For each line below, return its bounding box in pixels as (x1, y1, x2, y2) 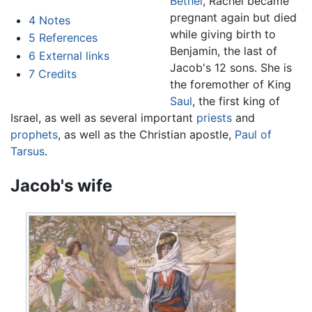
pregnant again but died (170, 10, 297, 24)
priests (196, 110, 232, 125)
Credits (38, 66, 77, 81)
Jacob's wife (10, 175, 112, 196)
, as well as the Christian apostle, (58, 127, 235, 141)
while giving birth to (170, 26, 276, 41)
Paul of (235, 127, 272, 141)
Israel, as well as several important (10, 110, 196, 125)
